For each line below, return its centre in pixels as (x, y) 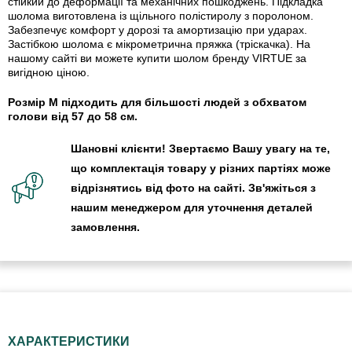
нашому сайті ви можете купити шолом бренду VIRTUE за (157, 59)
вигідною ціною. (49, 73)
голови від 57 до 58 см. (73, 117)
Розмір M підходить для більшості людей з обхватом (157, 103)
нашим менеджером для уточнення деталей (192, 208)
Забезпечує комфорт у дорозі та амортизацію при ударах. (158, 30)
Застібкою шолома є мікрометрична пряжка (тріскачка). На (159, 44)
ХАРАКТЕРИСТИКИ (69, 342)
